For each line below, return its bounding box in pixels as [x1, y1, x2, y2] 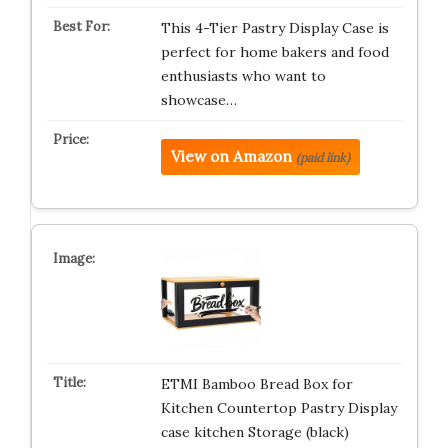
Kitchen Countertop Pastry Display [160, 399, 397, 417]
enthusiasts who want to [160, 67, 326, 85]
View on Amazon [170, 147, 292, 166]
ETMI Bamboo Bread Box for [160, 375, 353, 393]
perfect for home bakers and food [160, 43, 389, 61]
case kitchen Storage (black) [160, 423, 349, 441]
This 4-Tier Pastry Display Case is [160, 19, 389, 37]
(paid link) [295, 150, 350, 165]
